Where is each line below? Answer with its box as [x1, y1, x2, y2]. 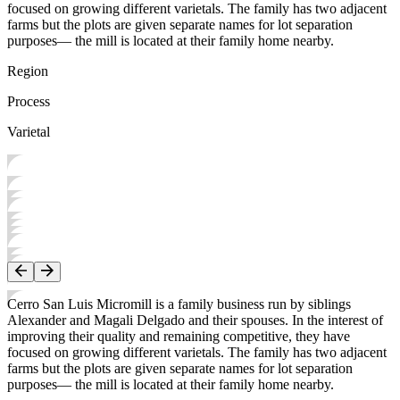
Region [7, 63, 48, 79]
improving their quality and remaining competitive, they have [7, 329, 350, 345]
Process [7, 94, 50, 110]
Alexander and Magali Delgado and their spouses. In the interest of [7, 312, 383, 329]
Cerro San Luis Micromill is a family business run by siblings [7, 296, 351, 312]
